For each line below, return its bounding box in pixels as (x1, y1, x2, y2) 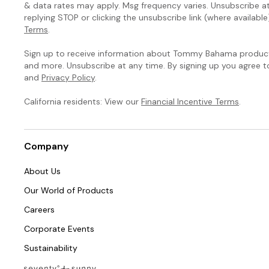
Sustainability (24, 242, 77, 253)
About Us (24, 165, 61, 177)
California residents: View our (24, 95, 141, 107)
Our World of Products (24, 184, 113, 196)
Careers (24, 204, 55, 215)
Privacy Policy (41, 71, 95, 83)
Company (24, 139, 68, 153)
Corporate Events (24, 223, 94, 234)
